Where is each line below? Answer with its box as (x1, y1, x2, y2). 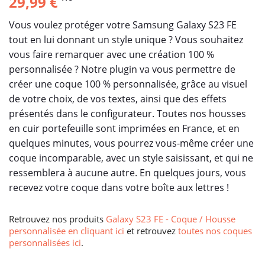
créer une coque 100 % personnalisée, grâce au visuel (9, 77, 247, 91)
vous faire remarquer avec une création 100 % (9, 47, 214, 61)
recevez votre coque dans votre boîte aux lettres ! (9, 180, 229, 194)
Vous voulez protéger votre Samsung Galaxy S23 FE (9, 18, 237, 31)
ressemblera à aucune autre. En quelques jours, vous (9, 166, 246, 179)
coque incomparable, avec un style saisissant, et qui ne (9, 151, 253, 164)
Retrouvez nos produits (9, 212, 106, 225)
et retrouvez (124, 224, 178, 237)
